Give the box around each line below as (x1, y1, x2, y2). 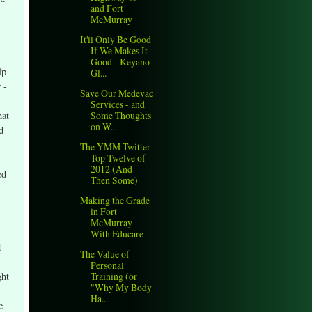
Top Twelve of (91, 151, 146, 165)
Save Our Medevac (80, 86, 154, 100)
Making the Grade (80, 194, 150, 208)
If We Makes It (91, 43, 148, 57)
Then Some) (91, 173, 139, 187)
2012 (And (91, 162, 133, 176)
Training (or (91, 270, 138, 283)
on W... (91, 119, 118, 133)
